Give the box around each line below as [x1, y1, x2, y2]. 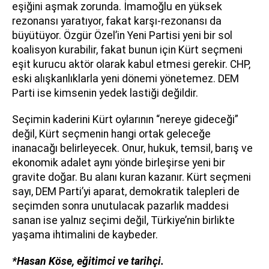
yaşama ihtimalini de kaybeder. [12, 228, 158, 241]
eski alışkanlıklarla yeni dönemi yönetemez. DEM [12, 72, 239, 85]
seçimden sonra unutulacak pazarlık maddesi [12, 199, 229, 212]
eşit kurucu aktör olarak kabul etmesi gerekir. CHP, [12, 58, 250, 70]
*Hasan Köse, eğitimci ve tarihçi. [12, 255, 164, 267]
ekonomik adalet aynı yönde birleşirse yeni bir [12, 156, 225, 169]
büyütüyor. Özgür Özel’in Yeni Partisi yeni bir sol [12, 29, 232, 41]
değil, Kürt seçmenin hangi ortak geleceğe [12, 127, 211, 140]
